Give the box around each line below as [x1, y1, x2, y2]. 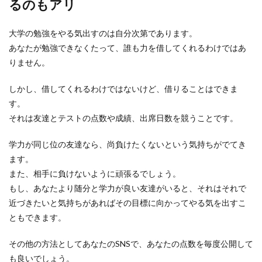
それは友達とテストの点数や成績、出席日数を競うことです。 [9, 113, 238, 123]
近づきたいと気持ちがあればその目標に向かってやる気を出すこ [9, 198, 246, 208]
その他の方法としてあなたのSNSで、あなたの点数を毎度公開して [9, 239, 253, 249]
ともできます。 [9, 212, 66, 222]
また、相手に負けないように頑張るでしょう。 [9, 168, 181, 178]
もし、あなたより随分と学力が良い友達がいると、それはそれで [9, 183, 246, 193]
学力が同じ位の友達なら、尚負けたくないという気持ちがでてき [9, 139, 246, 149]
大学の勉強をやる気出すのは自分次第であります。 [9, 28, 197, 38]
